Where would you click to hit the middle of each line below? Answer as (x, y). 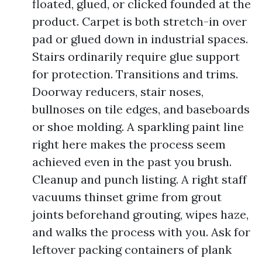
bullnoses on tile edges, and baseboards (141, 109)
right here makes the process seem (129, 144)
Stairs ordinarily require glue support (136, 56)
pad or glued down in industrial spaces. (140, 39)
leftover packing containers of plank (132, 249)
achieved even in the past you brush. (132, 162)
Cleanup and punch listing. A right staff (139, 179)
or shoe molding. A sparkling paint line (138, 127)
